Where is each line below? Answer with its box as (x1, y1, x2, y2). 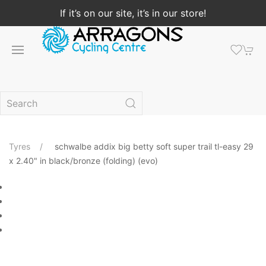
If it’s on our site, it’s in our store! (60, 7, 206, 19)
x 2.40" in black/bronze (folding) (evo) (9, 156, 158, 166)
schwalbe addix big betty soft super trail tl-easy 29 (55, 141, 254, 151)
